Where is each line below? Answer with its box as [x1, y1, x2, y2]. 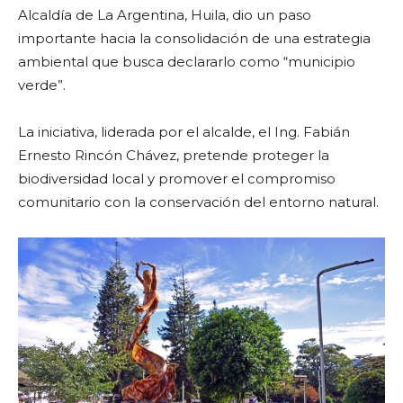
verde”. [18, 76, 66, 94]
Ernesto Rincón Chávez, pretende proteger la [18, 147, 329, 165]
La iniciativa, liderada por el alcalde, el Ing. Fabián [18, 123, 350, 141]
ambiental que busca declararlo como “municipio [18, 53, 355, 71]
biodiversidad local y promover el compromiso [18, 170, 336, 188]
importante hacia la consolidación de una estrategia [18, 30, 371, 48]
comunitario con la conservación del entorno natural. [18, 193, 379, 211]
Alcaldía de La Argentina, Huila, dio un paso [18, 6, 311, 24]
